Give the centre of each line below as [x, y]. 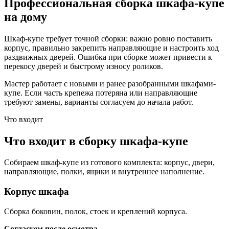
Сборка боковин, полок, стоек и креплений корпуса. [96, 211]
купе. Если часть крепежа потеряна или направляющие [101, 93]
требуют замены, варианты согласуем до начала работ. [99, 102]
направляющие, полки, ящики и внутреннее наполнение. [104, 172]
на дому [26, 17]
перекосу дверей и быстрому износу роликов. [84, 66]
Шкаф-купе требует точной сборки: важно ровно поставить [108, 38]
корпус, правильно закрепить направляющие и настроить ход [111, 48]
